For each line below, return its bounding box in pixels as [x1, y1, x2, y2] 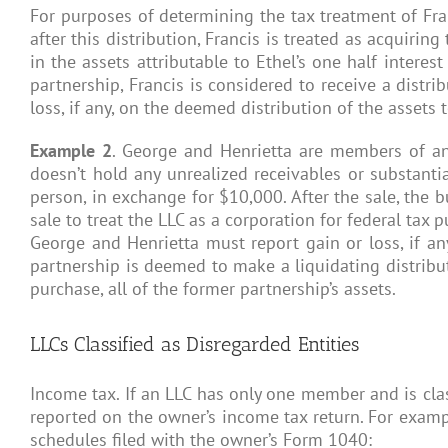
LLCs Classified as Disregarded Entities [30, 332, 359, 357]
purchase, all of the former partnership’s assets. [30, 277, 396, 301]
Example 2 [30, 139, 113, 163]
